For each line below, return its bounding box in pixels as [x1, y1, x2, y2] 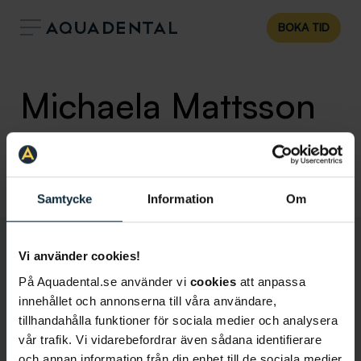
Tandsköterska [20, 141, 103, 156]
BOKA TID [278, 20, 330, 34]
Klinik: [20, 159, 56, 174]
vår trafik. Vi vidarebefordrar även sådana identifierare [19, 332, 322, 346]
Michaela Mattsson [20, 84, 316, 127]
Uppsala [56, 160, 102, 175]
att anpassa [236, 274, 305, 288]
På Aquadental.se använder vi [19, 274, 190, 288]
